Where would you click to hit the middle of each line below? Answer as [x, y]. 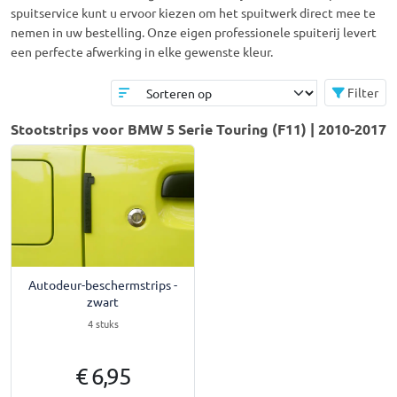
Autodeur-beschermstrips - [103, 285]
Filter [362, 92]
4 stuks [103, 324]
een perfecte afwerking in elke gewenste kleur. [142, 51]
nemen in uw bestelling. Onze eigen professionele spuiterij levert [194, 32]
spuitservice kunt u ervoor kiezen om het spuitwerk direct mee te [193, 12]
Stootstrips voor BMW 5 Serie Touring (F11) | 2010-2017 [198, 129]
